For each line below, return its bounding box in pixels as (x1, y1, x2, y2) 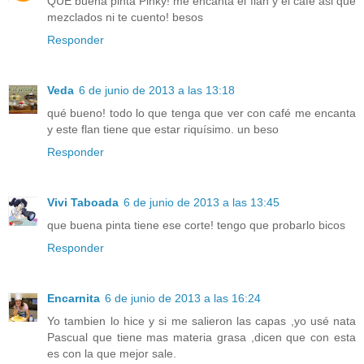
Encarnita (47, 291, 100, 305)
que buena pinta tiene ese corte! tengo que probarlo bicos (47, 218, 345, 232)
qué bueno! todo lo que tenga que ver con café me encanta (47, 106, 356, 119)
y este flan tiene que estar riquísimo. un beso (47, 122, 279, 136)
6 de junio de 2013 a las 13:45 (123, 195, 279, 209)
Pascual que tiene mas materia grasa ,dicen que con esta (47, 330, 356, 344)
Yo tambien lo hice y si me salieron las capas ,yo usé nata (47, 314, 356, 327)
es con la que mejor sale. (47, 346, 176, 360)
